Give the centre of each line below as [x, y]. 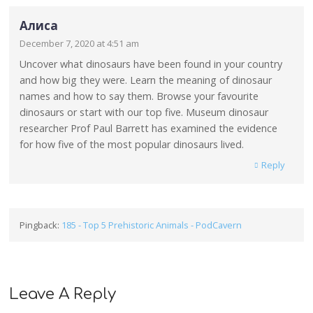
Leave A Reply [63, 294]
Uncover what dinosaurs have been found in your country [151, 64]
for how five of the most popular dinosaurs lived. [132, 144]
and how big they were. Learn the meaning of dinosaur [146, 80]
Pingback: [41, 225]
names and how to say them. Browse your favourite [139, 96]
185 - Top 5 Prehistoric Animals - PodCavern [152, 225]
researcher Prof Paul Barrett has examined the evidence [149, 128]
